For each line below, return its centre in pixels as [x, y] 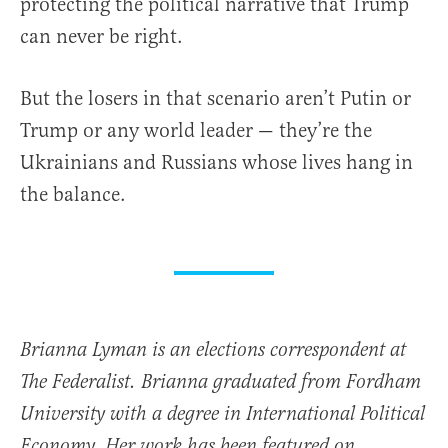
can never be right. [101, 37]
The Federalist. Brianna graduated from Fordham [220, 383]
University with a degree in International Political [222, 415]
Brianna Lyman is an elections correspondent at [213, 351]
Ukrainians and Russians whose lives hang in [216, 163]
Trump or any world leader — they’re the [196, 131]
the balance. [73, 195]
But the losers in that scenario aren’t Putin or [215, 99]
